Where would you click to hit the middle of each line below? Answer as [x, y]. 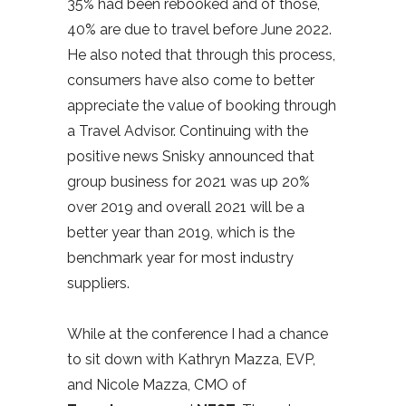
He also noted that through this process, [201, 54]
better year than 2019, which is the [181, 232]
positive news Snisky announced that [191, 156]
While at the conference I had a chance [198, 333]
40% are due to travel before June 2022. [199, 29]
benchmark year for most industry [180, 257]
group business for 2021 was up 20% [188, 181]
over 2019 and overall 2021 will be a [186, 207]
